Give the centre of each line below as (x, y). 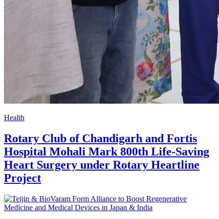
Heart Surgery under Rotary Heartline (102, 164)
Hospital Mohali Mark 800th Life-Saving (107, 151)
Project (22, 178)
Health (14, 117)
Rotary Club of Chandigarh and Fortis (100, 138)
